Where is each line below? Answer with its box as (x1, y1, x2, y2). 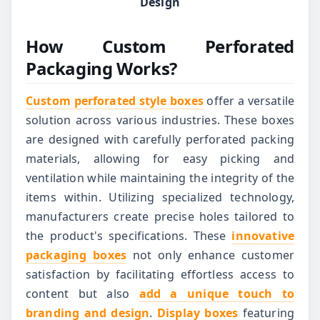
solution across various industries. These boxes (26, 111, 294, 128)
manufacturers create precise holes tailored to (26, 208, 294, 224)
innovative (231, 227, 294, 244)
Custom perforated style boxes (26, 92, 204, 109)
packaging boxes (26, 246, 127, 263)
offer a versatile (203, 92, 294, 109)
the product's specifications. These (26, 227, 232, 244)
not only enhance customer (126, 246, 294, 263)
